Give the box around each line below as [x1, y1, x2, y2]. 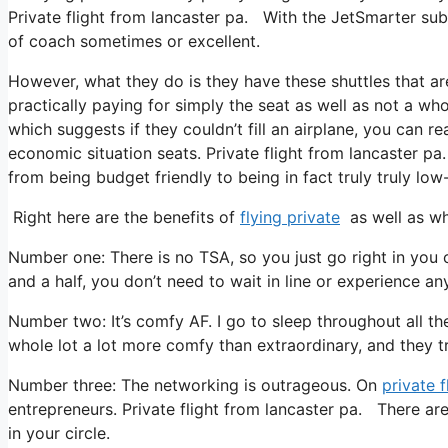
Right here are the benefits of [8, 206, 240, 227]
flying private [240, 206, 340, 227]
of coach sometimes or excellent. [8, 30, 260, 51]
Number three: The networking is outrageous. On [8, 374, 382, 395]
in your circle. [8, 422, 110, 443]
